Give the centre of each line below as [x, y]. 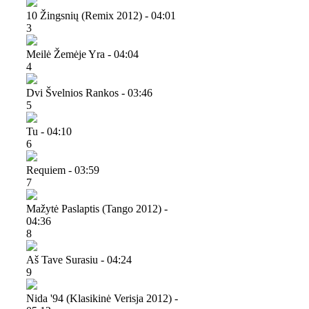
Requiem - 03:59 [63, 170]
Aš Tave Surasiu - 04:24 [79, 259]
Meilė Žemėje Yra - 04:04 [82, 54]
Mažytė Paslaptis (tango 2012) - [97, 208]
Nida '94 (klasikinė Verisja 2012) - [102, 298]
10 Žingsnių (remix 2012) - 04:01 [101, 15]
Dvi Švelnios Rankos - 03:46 [89, 92]
